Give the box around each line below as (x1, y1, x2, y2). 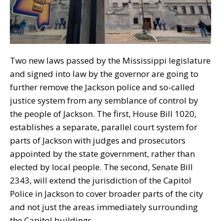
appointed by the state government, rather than (10, 147, 195, 159)
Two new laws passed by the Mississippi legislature (10, 54, 211, 66)
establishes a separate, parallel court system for (10, 121, 197, 133)
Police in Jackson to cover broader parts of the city (10, 187, 203, 199)
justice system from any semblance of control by (10, 94, 198, 106)
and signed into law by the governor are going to (10, 68, 198, 79)
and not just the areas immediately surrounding (10, 201, 198, 213)
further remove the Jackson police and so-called (10, 81, 195, 93)
